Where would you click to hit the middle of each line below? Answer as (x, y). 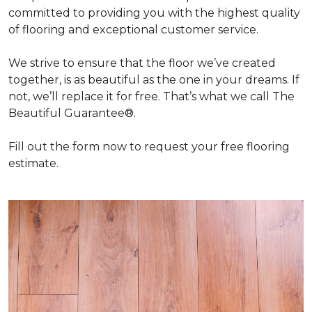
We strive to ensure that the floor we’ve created (142, 63)
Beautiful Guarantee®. (72, 113)
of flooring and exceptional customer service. (133, 30)
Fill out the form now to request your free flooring (149, 147)
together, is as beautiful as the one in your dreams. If (154, 80)
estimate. (33, 163)
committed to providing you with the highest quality (154, 13)
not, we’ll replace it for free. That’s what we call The (151, 96)
